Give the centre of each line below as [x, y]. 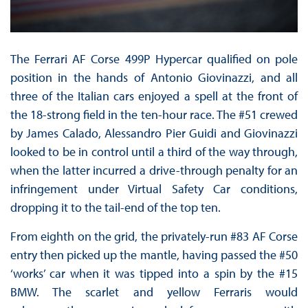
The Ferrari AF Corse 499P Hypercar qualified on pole [154, 59]
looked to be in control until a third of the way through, [154, 152]
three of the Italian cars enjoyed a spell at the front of [154, 96]
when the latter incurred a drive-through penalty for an [154, 170]
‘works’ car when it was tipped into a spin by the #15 [154, 274]
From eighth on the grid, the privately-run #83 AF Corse [154, 236]
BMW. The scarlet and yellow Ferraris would [154, 292]
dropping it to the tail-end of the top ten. [115, 208]
